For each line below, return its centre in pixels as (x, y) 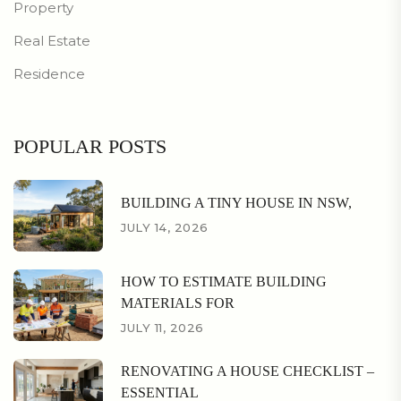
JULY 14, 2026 (165, 228)
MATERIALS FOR (178, 303)
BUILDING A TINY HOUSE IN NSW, (236, 203)
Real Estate (52, 40)
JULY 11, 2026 (162, 328)
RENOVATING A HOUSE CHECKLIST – (247, 371)
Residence (49, 73)
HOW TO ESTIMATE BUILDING (224, 282)
